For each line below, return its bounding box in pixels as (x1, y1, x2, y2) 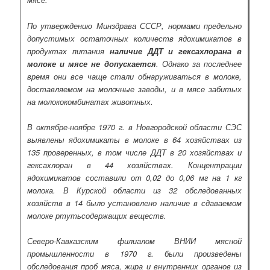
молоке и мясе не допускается (27, 57, 156, 69)
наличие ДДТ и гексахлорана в (109, 45, 242, 57)
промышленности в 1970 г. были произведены (27, 247, 242, 259)
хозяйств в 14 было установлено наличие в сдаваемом (27, 196, 242, 209)
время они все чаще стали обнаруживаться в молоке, (27, 70, 242, 82)
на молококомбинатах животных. (27, 95, 154, 107)
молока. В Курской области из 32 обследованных (27, 184, 242, 196)
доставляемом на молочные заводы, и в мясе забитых (27, 83, 242, 95)
